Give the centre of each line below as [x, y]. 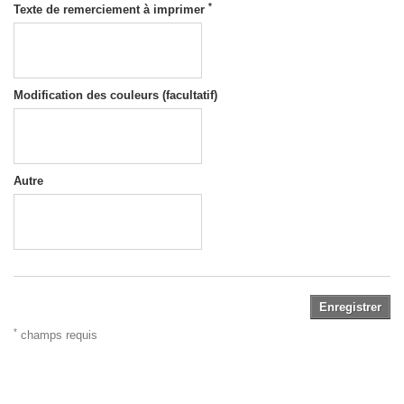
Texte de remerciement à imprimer [111, 10]
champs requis [57, 335]
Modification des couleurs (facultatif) [115, 96]
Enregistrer [350, 308]
